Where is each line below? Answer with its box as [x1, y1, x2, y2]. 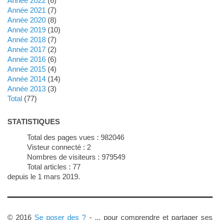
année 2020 [12, 15, 46, 24]
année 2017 [12, 45, 46, 54]
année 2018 [12, 35, 46, 44]
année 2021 [12, 5, 46, 14]
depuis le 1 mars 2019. [7, 172, 80, 181]
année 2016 [12, 55, 46, 63]
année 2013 [12, 84, 46, 93]
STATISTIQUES [7, 117, 60, 126]
